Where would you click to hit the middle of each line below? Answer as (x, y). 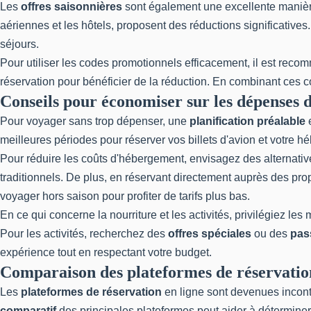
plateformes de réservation (91, 292)
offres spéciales (210, 234)
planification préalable (247, 121)
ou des (271, 234)
